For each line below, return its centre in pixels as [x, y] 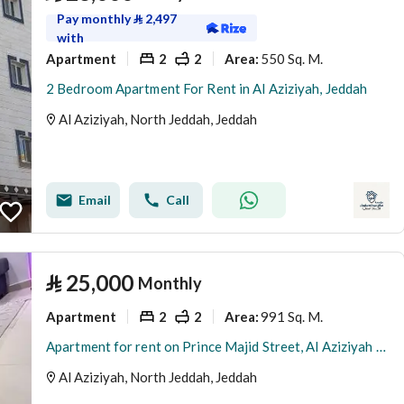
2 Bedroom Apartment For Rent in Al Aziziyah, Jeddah [207, 88]
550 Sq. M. [292, 58]
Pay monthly [95, 18]
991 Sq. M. [292, 316]
